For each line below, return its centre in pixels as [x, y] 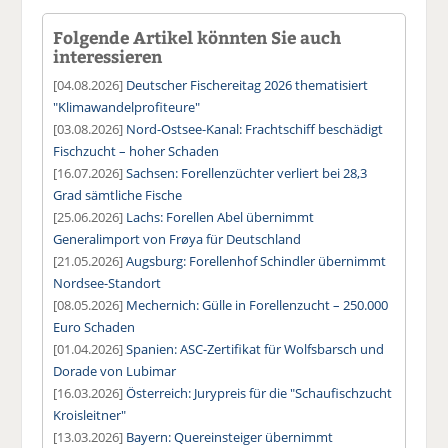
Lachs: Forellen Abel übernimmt [220, 216]
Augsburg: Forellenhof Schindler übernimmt [256, 260]
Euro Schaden [94, 326]
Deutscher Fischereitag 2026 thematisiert [247, 84]
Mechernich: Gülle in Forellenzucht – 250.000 [257, 304]
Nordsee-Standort [107, 282]
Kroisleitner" [90, 414]
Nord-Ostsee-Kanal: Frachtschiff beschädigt [255, 128]
